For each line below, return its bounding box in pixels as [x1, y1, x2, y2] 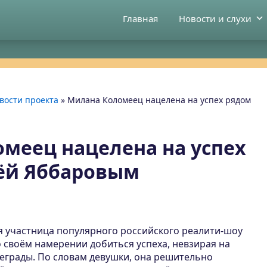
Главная [123, 13, 158, 24]
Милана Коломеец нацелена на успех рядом [67, 94, 251, 105]
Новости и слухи [179, 13, 252, 24]
